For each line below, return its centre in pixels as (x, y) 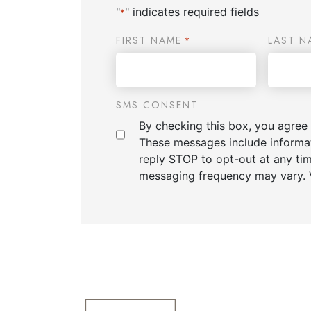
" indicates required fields (192, 12)
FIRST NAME (149, 41)
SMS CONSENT (157, 105)
